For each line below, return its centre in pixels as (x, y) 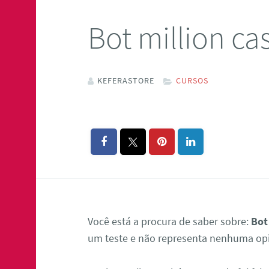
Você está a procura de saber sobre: (170, 222)
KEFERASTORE (126, 81)
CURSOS (192, 81)
